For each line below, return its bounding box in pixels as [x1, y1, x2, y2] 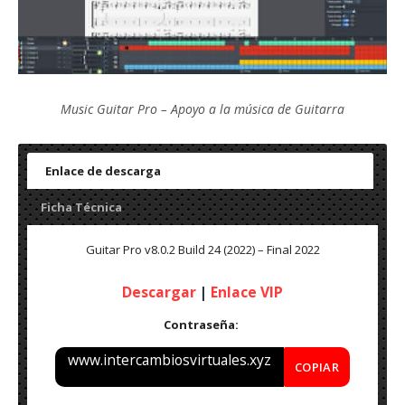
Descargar [122, 282, 196, 303]
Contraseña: [164, 316, 241, 334]
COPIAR [294, 359, 340, 376]
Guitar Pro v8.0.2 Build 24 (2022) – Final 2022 [85, 241, 320, 259]
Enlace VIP [211, 282, 283, 303]
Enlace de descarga [45, 163, 161, 180]
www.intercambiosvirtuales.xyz [67, 350, 271, 371]
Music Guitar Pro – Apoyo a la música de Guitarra [61, 100, 344, 118]
